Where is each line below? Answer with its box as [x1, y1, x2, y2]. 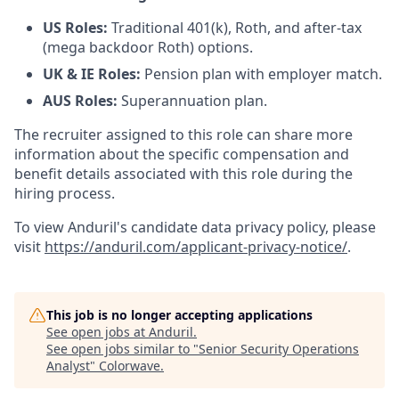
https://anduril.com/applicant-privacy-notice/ [45, 237, 347, 256]
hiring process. [14, 183, 115, 203]
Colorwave [99, 357, 160, 374]
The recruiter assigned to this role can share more [14, 125, 353, 144]
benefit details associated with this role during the [14, 164, 353, 183]
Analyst [46, 357, 90, 374]
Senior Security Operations [199, 340, 359, 357]
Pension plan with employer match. [141, 64, 382, 84]
